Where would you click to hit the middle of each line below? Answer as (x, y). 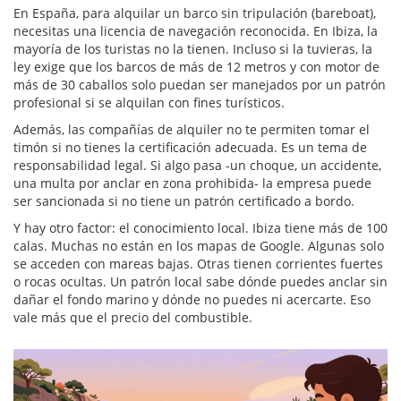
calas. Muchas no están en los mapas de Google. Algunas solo (199, 246)
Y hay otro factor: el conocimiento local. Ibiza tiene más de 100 (200, 228)
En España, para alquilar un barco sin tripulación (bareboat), (195, 13)
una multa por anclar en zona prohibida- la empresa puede (192, 183)
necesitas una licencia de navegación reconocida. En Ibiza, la (196, 31)
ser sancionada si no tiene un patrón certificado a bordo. (184, 201)
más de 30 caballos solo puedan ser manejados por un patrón (200, 85)
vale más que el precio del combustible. (133, 318)
